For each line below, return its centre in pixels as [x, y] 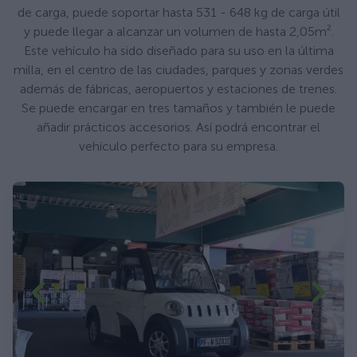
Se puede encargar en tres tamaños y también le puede [178, 108]
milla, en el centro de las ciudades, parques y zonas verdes [178, 69]
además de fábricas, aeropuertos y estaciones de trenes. [178, 88]
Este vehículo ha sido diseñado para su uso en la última [178, 50]
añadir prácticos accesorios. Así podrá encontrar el [178, 127]
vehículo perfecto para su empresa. [178, 146]
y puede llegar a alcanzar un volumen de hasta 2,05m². [178, 31]
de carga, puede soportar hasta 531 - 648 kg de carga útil [178, 12]
